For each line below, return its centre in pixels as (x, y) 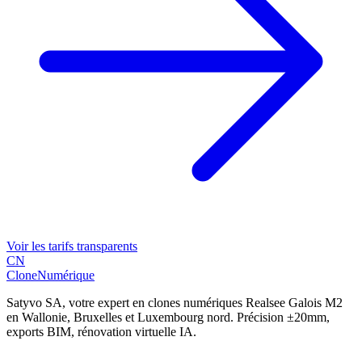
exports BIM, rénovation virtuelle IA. (101, 332)
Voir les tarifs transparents (72, 246)
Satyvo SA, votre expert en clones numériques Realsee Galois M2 (175, 303)
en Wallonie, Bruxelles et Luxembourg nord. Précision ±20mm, (168, 318)
